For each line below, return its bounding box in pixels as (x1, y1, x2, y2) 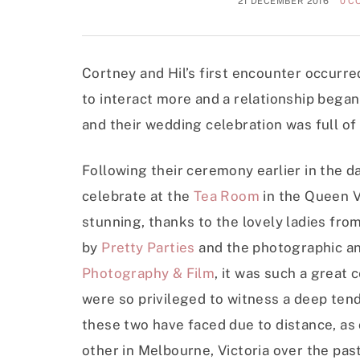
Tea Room (193, 188, 260, 205)
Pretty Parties (101, 239, 195, 256)
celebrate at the (82, 188, 194, 205)
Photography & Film (82, 265, 215, 282)
